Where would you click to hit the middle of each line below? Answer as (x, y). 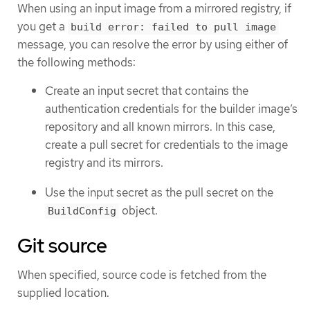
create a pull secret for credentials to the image (166, 145)
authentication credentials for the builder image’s (171, 109)
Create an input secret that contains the (147, 91)
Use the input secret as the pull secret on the (159, 192)
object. (138, 210)
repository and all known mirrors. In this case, (160, 127)
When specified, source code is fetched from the (142, 275)
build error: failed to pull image (173, 27)
